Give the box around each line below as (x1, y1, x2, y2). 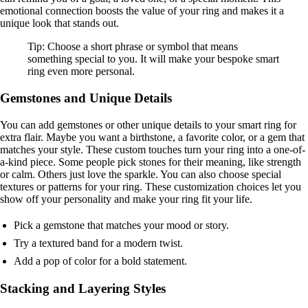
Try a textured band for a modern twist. (14, 236, 183, 249)
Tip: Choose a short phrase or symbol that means (27, 41, 238, 53)
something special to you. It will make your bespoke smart (27, 53, 279, 65)
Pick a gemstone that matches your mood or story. (14, 219, 229, 231)
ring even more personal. (27, 65, 135, 78)
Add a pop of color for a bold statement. (14, 254, 187, 267)
